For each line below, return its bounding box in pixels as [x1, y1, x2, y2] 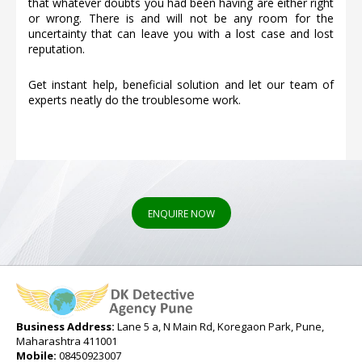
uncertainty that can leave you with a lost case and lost [28, 25, 334, 41]
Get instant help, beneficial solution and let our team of [28, 76, 334, 92]
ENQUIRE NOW [147, 206, 215, 221]
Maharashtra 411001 [16, 333, 117, 348]
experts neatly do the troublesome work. [28, 91, 241, 107]
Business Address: [16, 318, 115, 334]
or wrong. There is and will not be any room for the [28, 10, 334, 26]
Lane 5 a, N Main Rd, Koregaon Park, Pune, [115, 318, 324, 334]
